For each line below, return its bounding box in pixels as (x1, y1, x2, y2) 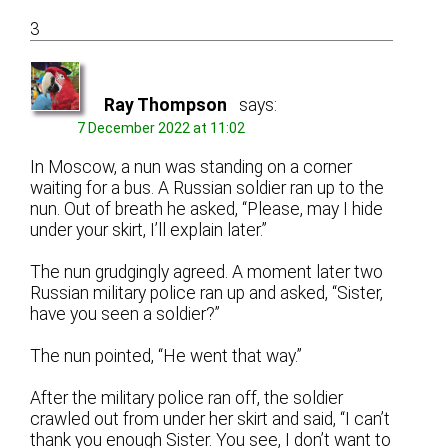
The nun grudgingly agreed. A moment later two (30, 261, 384, 282)
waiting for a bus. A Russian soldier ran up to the (30, 177, 385, 198)
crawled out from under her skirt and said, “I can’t (30, 408, 391, 429)
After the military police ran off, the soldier (30, 387, 344, 408)
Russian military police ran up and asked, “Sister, (30, 282, 384, 303)
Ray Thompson (104, 94, 228, 115)
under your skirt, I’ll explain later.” (30, 219, 268, 240)
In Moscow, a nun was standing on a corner (30, 156, 353, 177)
